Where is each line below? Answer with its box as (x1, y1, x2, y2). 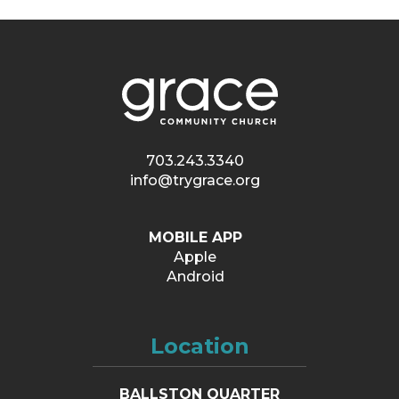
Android (166, 268, 224, 286)
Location (150, 333, 249, 360)
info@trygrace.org (130, 172, 260, 190)
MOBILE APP (148, 229, 242, 247)
